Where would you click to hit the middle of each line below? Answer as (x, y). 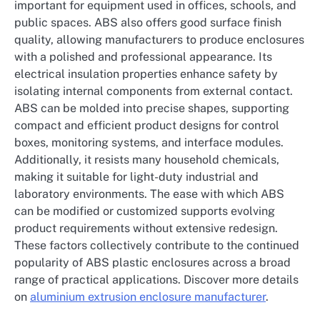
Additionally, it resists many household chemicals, (147, 160)
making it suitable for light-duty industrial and (136, 177)
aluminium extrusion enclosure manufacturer (148, 297)
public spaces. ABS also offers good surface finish (148, 23)
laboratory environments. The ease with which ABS (149, 194)
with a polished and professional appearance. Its (143, 57)
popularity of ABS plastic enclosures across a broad (152, 263)
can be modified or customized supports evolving (145, 211)
